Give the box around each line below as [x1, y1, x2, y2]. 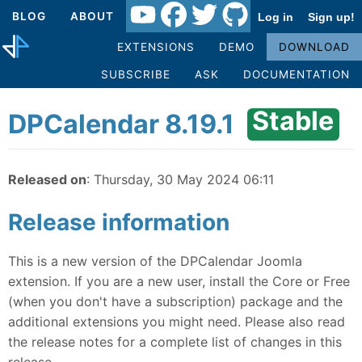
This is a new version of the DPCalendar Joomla [8, 252, 302, 269]
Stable [252, 104, 335, 137]
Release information [8, 208, 229, 236]
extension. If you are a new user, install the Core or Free [8, 272, 350, 289]
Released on [8, 170, 86, 187]
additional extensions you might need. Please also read [8, 313, 345, 330]
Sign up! [308, 10, 355, 23]
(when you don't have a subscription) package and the [8, 293, 343, 309]
